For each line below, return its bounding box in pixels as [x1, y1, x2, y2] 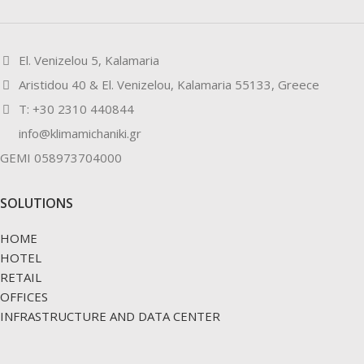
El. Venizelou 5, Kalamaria [15, 51, 159, 68]
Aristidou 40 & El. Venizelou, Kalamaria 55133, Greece [15, 76, 319, 93]
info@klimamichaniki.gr [15, 124, 141, 141]
